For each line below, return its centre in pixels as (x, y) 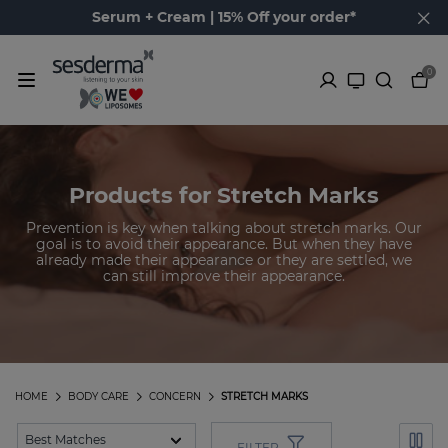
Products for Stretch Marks (224, 195)
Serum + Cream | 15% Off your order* (224, 17)
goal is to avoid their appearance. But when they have (224, 243)
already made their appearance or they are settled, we (224, 259)
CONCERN (175, 397)
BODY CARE (98, 397)
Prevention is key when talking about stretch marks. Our (224, 227)
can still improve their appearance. (224, 275)
